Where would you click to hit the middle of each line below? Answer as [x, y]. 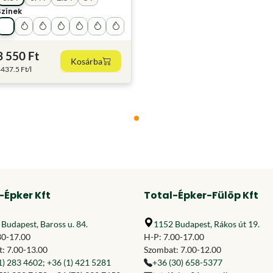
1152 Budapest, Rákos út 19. [207, 224]
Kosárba [86, 61]
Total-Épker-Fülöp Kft [201, 195]
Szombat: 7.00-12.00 [183, 250]
